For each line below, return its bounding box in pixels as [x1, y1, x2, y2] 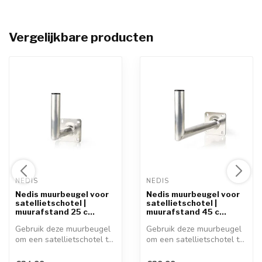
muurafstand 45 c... [146, 207, 226, 217]
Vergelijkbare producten [9, 30, 153, 45]
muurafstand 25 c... [15, 207, 95, 217]
